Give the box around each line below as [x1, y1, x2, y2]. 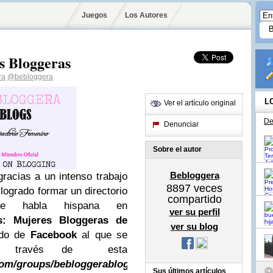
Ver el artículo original [164, 99, 236, 107]
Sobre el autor [153, 145, 202, 154]
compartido [167, 193, 222, 205]
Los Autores [124, 11, 168, 19]
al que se [76, 229, 128, 241]
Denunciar [164, 120, 199, 129]
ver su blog [171, 221, 218, 232]
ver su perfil [169, 207, 220, 217]
